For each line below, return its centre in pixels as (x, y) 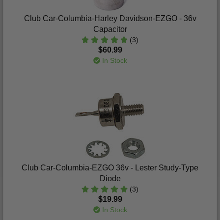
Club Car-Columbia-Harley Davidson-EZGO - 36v (110, 18)
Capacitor (110, 29)
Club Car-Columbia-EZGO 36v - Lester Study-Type (110, 168)
